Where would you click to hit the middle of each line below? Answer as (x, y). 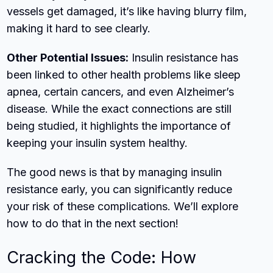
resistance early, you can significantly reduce (120, 189)
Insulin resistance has (184, 57)
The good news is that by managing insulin (115, 172)
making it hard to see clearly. (79, 28)
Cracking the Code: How (102, 257)
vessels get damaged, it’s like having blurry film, (127, 11)
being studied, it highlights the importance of (119, 126)
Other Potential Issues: (68, 57)
